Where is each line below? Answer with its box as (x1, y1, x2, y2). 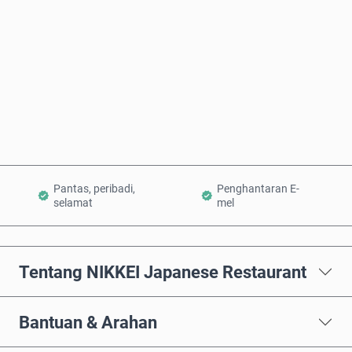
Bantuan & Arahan (19, 311, 157, 332)
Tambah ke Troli (139, 112, 231, 127)
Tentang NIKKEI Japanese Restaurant (19, 261, 306, 282)
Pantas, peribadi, (53, 182, 135, 196)
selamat (53, 196, 93, 210)
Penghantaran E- (217, 182, 300, 196)
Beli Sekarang (147, 60, 225, 75)
